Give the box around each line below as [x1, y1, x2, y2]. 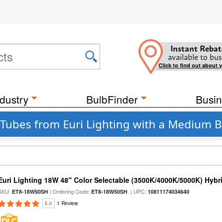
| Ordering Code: [48, 187, 92, 195]
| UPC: [127, 187, 148, 195]
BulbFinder [86, 92, 138, 107]
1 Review [57, 200, 78, 207]
